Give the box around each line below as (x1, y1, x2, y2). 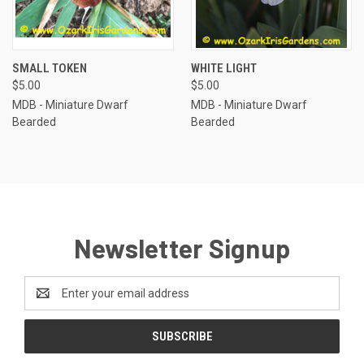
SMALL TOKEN (12, 60, 87, 76)
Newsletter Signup (73, 232, 291, 263)
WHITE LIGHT (190, 60, 257, 76)
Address (24, 294, 67, 308)
